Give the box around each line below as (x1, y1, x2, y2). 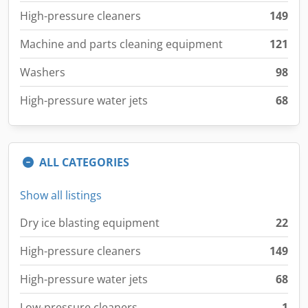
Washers (20, 65, 65, 80)
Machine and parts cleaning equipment (20, 36, 223, 52)
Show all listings (20, 188, 102, 203)
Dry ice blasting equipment (20, 215, 159, 230)
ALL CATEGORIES (39, 155, 129, 170)
